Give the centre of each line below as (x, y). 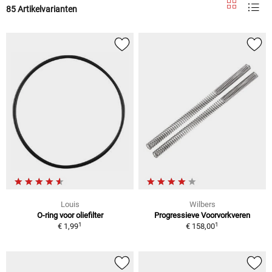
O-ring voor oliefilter (70, 216)
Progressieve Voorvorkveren (202, 216)
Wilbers (202, 205)
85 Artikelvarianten (42, 9)
